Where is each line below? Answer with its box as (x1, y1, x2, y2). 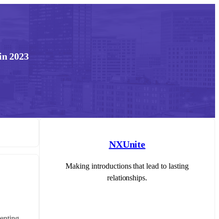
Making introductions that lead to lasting (65, 161, 189, 170)
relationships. (107, 173, 148, 182)
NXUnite (109, 138, 146, 150)
